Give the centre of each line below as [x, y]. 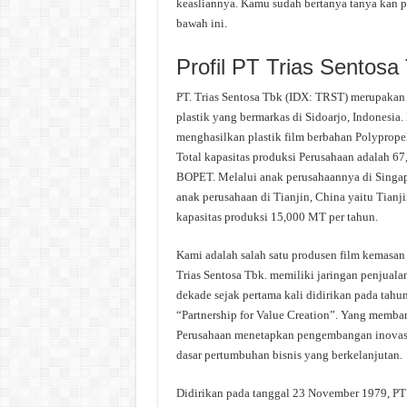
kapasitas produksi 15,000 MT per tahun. [277, 217]
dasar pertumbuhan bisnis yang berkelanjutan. [289, 355]
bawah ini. [201, 23]
